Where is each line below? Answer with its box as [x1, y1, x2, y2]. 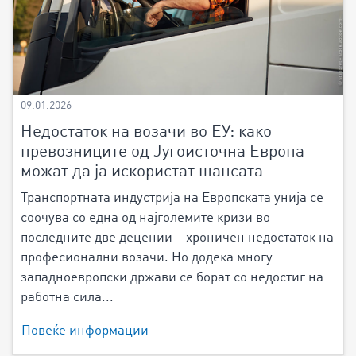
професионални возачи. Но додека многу [21, 250, 273, 265]
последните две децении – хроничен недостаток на [21, 230, 334, 245]
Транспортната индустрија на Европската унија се [21, 191, 323, 205]
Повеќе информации [21, 323, 149, 338]
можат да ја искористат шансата [21, 163, 263, 180]
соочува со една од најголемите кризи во [21, 211, 270, 225]
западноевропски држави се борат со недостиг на [21, 270, 323, 284]
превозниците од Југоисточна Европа [21, 143, 304, 161]
